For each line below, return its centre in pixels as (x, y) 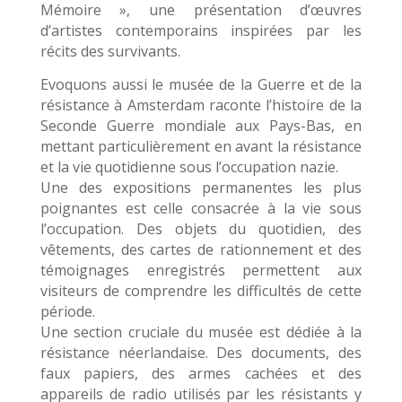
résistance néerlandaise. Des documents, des (201, 353)
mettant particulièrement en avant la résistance (201, 146)
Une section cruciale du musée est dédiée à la (201, 332)
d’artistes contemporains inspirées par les (201, 31)
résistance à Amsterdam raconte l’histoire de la (201, 105)
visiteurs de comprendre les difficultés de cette (201, 291)
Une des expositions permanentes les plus (201, 188)
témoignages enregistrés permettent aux (201, 270)
